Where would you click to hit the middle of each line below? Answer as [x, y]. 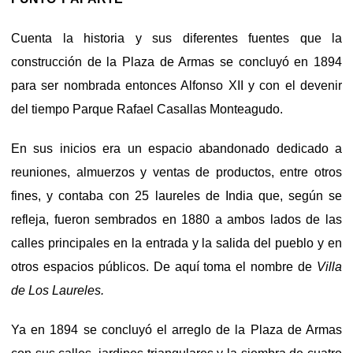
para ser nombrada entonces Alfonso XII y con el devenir [176, 85]
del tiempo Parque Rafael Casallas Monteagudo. [147, 109]
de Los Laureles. [58, 290]
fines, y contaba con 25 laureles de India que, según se [176, 195]
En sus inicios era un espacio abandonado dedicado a [176, 148]
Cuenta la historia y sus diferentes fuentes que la [176, 38]
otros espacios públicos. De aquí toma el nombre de [164, 266]
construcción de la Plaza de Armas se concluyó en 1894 [176, 61]
